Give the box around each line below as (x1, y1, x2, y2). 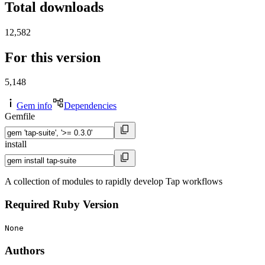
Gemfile (5, 111, 35, 122)
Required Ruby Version (5, 198, 119, 211)
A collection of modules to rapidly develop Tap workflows (5, 176, 222, 187)
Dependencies (64, 101, 117, 111)
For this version (5, 49, 101, 65)
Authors (5, 244, 44, 257)
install (5, 139, 27, 150)
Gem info (17, 101, 52, 111)
